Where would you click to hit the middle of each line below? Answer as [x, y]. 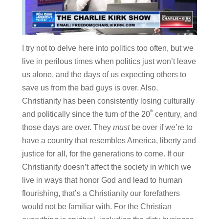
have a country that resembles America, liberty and [109, 140]
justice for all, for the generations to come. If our [103, 153]
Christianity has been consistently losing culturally [108, 101]
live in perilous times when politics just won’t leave [109, 61]
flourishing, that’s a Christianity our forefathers [101, 193]
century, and [175, 114]
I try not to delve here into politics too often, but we [108, 48]
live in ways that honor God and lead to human [102, 180]
